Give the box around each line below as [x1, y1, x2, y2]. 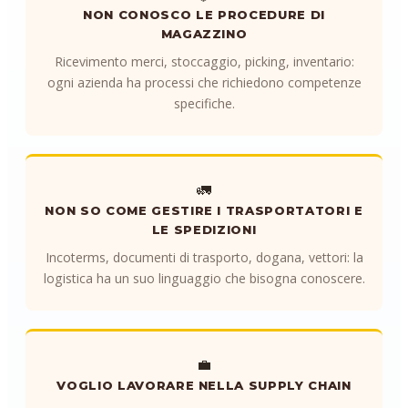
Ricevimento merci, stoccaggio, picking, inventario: [54, 53, 354, 70]
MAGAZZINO [160, 26, 248, 41]
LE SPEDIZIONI [151, 222, 257, 237]
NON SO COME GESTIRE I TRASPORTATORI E [45, 203, 363, 218]
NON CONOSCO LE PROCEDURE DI [83, 7, 325, 22]
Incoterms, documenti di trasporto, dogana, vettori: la [45, 249, 363, 266]
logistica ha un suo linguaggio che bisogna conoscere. [43, 270, 365, 287]
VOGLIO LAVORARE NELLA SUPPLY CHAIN [56, 378, 352, 393]
